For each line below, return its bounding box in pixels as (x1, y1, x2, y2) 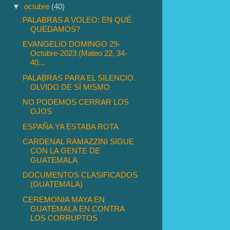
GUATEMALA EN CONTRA (30, 204, 125, 213)
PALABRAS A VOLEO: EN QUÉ (23, 15, 132, 24)
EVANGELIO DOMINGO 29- (23, 40, 121, 49)
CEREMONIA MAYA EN (23, 195, 105, 204)
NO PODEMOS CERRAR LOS (23, 98, 129, 107)
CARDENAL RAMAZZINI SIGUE (23, 137, 135, 146)
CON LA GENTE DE (30, 146, 101, 155)
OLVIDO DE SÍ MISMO (30, 82, 110, 91)
